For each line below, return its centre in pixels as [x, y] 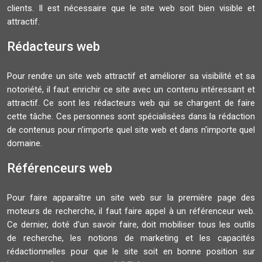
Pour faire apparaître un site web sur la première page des [131, 198]
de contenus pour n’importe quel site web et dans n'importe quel [131, 130]
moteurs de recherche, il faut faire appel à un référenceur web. [131, 211]
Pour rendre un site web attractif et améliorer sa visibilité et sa [131, 76]
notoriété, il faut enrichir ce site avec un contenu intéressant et [131, 89]
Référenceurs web [60, 168]
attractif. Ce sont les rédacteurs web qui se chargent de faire [131, 103]
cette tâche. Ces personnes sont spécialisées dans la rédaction [131, 116]
